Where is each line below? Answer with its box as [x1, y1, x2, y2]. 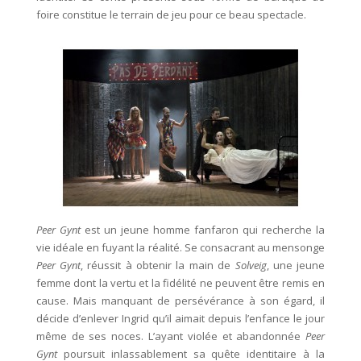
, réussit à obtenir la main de [81, 258, 235, 272]
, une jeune [266, 258, 326, 272]
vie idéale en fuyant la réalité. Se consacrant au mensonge [35, 240, 326, 255]
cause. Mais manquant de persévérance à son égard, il [35, 293, 326, 308]
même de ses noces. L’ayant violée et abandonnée [35, 329, 306, 343]
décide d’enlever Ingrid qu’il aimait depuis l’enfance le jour [35, 311, 326, 326]
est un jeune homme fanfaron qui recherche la [80, 222, 326, 237]
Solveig [234, 258, 267, 272]
